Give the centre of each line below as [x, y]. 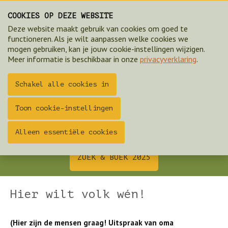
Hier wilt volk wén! [78, 194]
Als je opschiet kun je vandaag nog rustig [114, 123]
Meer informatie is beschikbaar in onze [74, 59]
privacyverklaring [168, 59]
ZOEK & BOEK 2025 [114, 158]
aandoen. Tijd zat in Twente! [114, 134]
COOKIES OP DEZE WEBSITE [60, 16]
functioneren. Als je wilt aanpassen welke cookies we [98, 39]
